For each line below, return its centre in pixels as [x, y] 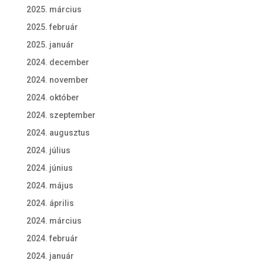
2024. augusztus [58, 133]
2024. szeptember [61, 115]
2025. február [52, 27]
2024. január [50, 256]
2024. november [57, 80]
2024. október [53, 98]
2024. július [48, 151]
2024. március [54, 221]
